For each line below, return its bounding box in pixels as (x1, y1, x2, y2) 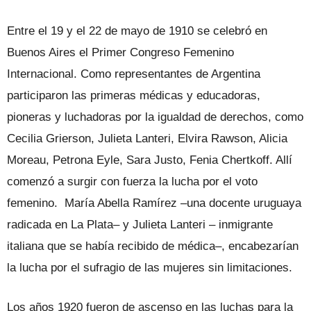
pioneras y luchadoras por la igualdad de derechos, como (7, 110, 303, 124)
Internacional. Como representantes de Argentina (7, 67, 260, 81)
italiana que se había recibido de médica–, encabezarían (7, 239, 299, 253)
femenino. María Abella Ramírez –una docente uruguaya (7, 196, 301, 210)
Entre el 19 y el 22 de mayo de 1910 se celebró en (7, 24, 267, 37)
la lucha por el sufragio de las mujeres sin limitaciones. (7, 260, 292, 274)
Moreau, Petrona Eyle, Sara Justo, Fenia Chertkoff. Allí (7, 153, 292, 167)
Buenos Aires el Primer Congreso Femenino (7, 45, 237, 59)
